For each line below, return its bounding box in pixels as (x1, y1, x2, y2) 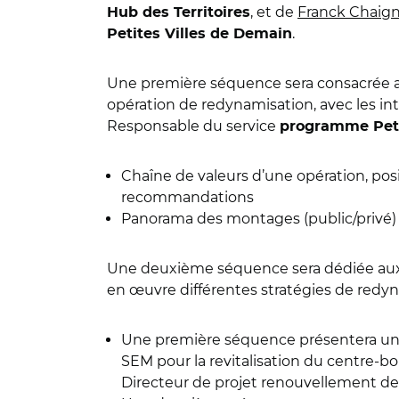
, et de (250, 4, 297, 20)
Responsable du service (107, 118, 280, 134)
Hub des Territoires (107, 5, 250, 20)
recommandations (121, 189, 254, 206)
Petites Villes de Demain (107, 27, 292, 41)
